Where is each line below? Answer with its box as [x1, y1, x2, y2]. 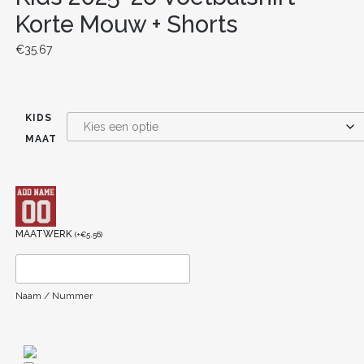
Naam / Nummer [15, 289, 93, 301]
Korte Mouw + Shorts [15, 10, 238, 38]
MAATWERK [15, 227, 75, 240]
